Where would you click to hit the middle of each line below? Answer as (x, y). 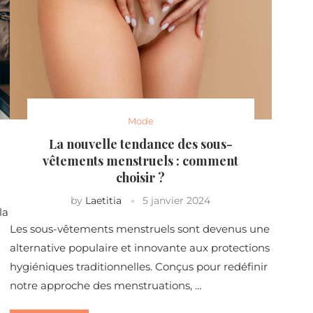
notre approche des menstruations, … (105, 286)
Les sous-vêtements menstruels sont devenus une (139, 229)
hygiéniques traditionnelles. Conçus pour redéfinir (138, 267)
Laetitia (104, 201)
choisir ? (141, 178)
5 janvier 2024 (177, 201)
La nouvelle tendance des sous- (140, 144)
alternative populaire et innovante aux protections (139, 248)
